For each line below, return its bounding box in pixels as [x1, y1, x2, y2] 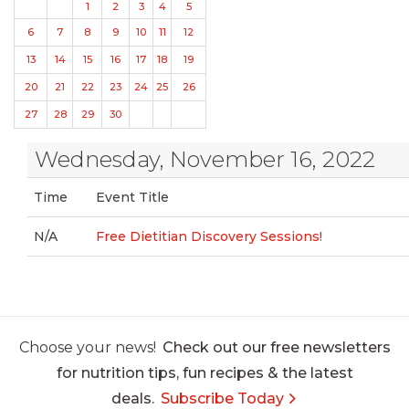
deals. [111, 390, 154, 407]
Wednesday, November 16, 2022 [34, 146, 375, 173]
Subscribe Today [161, 390, 284, 407]
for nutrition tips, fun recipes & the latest [56, 364, 353, 382]
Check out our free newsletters [162, 339, 391, 356]
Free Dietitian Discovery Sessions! [96, 228, 323, 245]
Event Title [96, 189, 170, 205]
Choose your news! [18, 339, 156, 356]
